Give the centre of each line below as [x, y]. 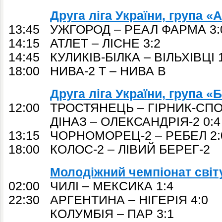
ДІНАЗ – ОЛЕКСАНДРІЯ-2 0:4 [114, 122]
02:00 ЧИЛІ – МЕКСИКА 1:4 [91, 186]
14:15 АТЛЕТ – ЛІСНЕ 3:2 [84, 43]
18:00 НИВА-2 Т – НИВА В [87, 71]
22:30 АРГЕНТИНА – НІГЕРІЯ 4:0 [108, 200]
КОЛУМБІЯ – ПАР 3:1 [91, 214]
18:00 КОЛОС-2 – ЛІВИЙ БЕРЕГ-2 [109, 149]
